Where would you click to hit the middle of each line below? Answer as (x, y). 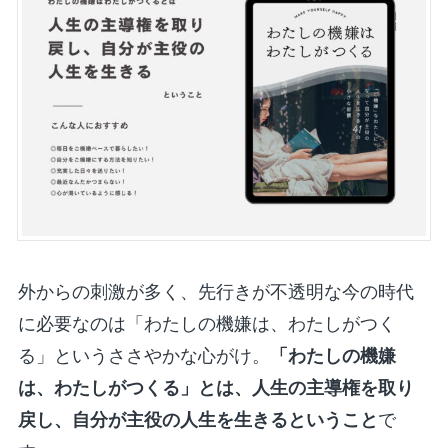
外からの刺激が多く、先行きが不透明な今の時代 (215, 291)
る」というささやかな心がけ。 (143, 355)
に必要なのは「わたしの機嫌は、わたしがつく (206, 323)
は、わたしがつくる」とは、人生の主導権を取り (215, 387)
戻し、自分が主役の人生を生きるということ (197, 419)
